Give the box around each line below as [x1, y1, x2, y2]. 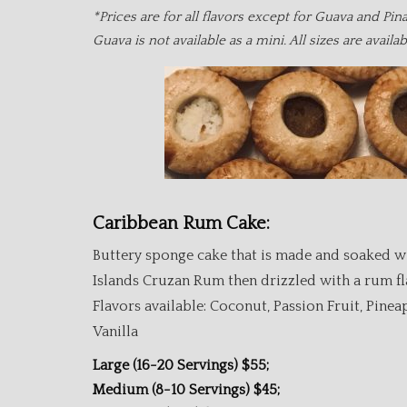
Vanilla [93, 323, 138, 340]
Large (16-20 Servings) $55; [93, 357, 269, 373]
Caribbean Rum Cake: [93, 213, 270, 233]
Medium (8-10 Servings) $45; [93, 382, 392, 398]
